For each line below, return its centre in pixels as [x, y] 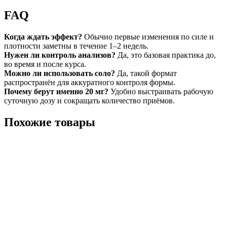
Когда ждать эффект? [43, 36]
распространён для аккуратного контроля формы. [90, 82]
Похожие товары [50, 122]
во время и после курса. [45, 64]
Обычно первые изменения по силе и [148, 36]
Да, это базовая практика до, [166, 55]
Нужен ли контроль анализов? [60, 55]
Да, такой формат [146, 73]
